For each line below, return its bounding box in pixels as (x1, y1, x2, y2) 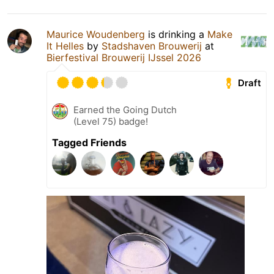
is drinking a (145, 28, 207, 40)
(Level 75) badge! (73, 115, 148, 127)
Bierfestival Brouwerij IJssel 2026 (46, 51, 201, 64)
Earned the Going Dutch (73, 103, 177, 116)
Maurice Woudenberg (46, 28, 145, 40)
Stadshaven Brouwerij (102, 39, 202, 52)
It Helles (46, 39, 84, 52)
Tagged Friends (52, 136, 127, 149)
